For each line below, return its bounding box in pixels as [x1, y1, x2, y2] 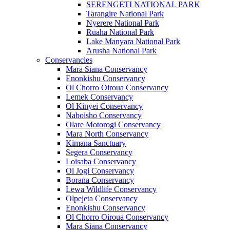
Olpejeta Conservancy [66, 194, 138, 203]
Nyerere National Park [86, 18, 159, 27]
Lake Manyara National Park [86, 36, 180, 46]
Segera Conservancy [66, 147, 132, 157]
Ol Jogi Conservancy [66, 166, 134, 175]
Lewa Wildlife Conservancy [66, 184, 157, 194]
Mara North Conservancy [66, 129, 148, 138]
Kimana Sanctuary [66, 138, 126, 147]
